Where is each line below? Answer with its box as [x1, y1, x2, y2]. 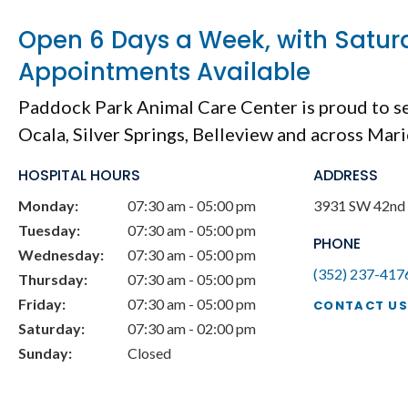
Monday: [18, 197, 78, 215]
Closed [127, 344, 171, 362]
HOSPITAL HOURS [18, 165, 140, 187]
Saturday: [18, 320, 85, 338]
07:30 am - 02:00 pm [127, 320, 256, 338]
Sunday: [18, 344, 72, 362]
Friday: [18, 295, 66, 313]
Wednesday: [18, 246, 104, 264]
